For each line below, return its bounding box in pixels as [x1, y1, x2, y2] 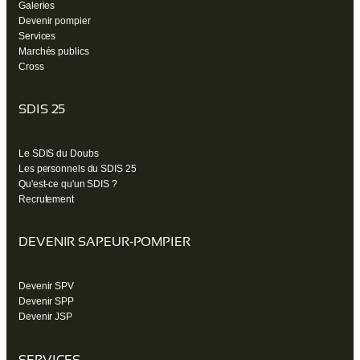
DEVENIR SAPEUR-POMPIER [18, 234, 190, 250]
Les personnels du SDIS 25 [18, 162, 137, 174]
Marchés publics [18, 45, 89, 57]
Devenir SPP [18, 296, 74, 308]
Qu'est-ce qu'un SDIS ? [18, 178, 117, 190]
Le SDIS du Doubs [18, 147, 99, 159]
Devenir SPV [18, 280, 74, 292]
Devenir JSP [18, 311, 72, 323]
